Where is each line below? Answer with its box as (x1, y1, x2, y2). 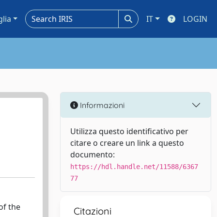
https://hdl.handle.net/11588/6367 (70, 163, 198, 170)
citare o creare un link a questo (70, 138, 184, 148)
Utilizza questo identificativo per (70, 126, 188, 137)
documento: (70, 149, 115, 160)
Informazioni (78, 100, 124, 110)
